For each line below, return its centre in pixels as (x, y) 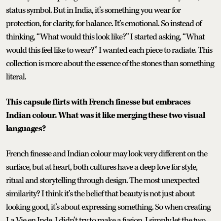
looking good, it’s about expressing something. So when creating (108, 207)
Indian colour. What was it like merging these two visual (105, 115)
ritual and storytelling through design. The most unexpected (103, 180)
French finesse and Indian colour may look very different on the (107, 154)
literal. (16, 77)
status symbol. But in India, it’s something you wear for (93, 10)
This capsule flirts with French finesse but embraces (98, 102)
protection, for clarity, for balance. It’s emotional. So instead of (104, 23)
